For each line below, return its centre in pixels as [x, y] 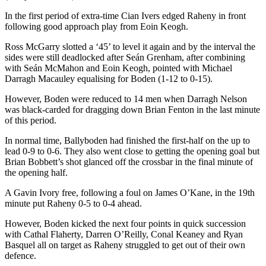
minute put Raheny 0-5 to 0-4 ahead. [73, 203]
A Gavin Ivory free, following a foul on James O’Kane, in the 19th [130, 192]
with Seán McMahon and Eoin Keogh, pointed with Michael [118, 68]
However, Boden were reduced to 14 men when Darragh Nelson [126, 99]
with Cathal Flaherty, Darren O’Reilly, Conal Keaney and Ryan [124, 234]
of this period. [31, 120]
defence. [20, 255]
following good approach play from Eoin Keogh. [96, 26]
